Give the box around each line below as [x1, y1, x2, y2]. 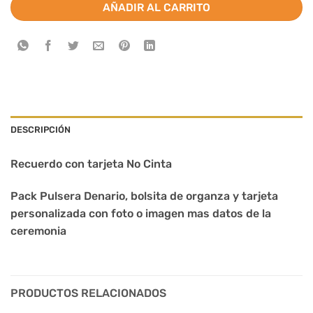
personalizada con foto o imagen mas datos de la [10, 207, 271, 221]
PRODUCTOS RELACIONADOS [10, 286, 166, 300]
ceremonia [10, 224, 69, 238]
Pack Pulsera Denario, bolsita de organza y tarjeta [10, 189, 278, 203]
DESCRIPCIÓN [10, 124, 71, 136]
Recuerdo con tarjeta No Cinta [10, 157, 175, 171]
